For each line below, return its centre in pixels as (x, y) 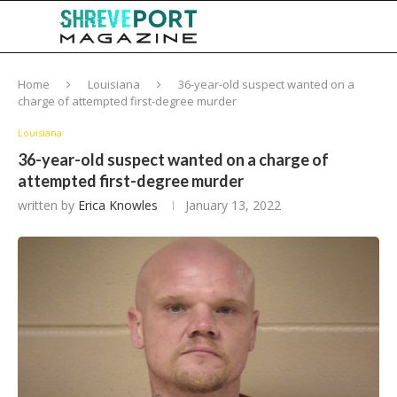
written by (48, 205)
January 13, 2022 (233, 205)
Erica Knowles (118, 205)
